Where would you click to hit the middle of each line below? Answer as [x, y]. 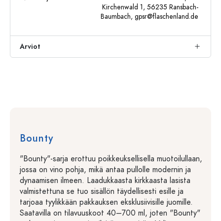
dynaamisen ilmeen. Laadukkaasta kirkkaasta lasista [105, 181]
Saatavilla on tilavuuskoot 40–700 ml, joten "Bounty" [110, 213]
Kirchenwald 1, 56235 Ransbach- [150, 7]
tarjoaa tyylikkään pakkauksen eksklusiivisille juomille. [106, 202]
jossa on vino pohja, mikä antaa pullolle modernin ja [105, 170]
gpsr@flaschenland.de [166, 17]
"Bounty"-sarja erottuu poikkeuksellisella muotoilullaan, [111, 159]
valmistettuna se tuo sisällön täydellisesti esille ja [102, 191]
